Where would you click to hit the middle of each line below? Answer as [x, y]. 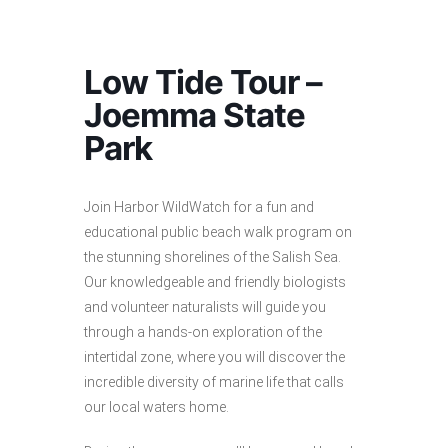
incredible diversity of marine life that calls [214, 381]
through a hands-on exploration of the [203, 331]
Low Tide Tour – [203, 81]
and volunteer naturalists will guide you [205, 306]
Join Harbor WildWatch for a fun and [199, 206]
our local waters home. [156, 406]
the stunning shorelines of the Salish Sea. [212, 256]
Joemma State [194, 114]
